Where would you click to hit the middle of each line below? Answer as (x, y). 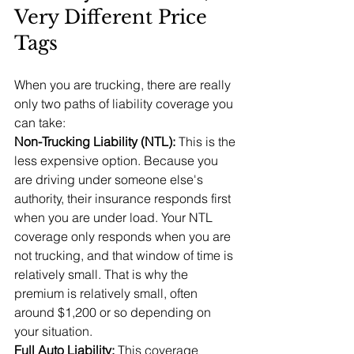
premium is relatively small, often (107, 293)
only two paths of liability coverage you (125, 104)
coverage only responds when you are (124, 236)
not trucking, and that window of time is (125, 255)
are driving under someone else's (110, 179)
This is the (209, 141)
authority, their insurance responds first (124, 198)
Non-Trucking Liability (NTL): (96, 141)
